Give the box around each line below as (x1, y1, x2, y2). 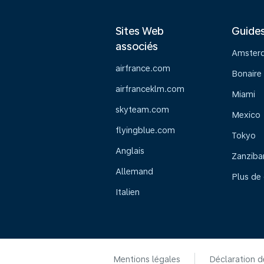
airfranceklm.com (115, 84, 184, 94)
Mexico (231, 110, 260, 120)
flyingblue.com (115, 126, 175, 135)
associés (115, 40, 158, 52)
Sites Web (115, 25, 164, 37)
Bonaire (231, 69, 262, 78)
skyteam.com (115, 105, 169, 114)
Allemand (115, 167, 153, 176)
